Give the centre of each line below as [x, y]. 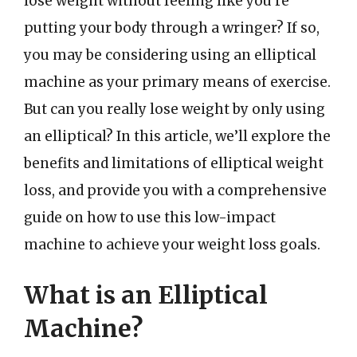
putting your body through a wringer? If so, [172, 27]
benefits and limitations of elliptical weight [174, 163]
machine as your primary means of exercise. [177, 82]
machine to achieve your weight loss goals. [172, 244]
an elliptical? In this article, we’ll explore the [177, 136]
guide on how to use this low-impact [150, 217]
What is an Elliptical [146, 295]
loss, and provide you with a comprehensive [175, 190]
